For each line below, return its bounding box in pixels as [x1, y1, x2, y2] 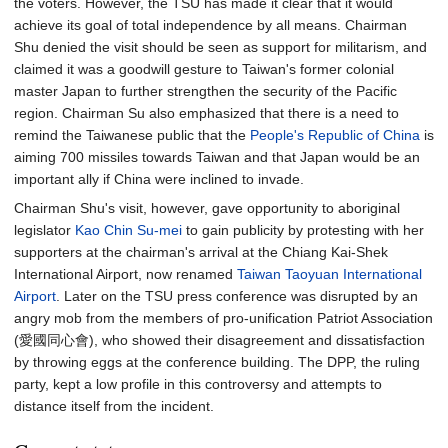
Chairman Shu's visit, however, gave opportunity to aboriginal [14, 200, 400, 216]
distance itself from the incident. [14, 398, 214, 414]
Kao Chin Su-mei [75, 222, 182, 238]
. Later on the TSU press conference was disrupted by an [56, 288, 418, 304]
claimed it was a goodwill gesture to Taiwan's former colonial [14, 61, 394, 77]
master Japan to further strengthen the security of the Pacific [14, 83, 397, 99]
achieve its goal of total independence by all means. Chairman [14, 17, 407, 33]
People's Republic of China [250, 127, 420, 143]
